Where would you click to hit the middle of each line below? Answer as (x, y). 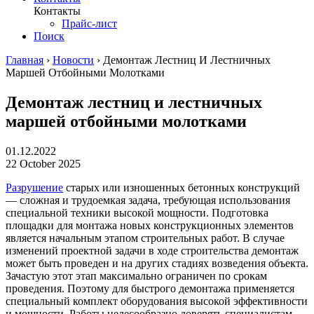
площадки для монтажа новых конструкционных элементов (150, 225)
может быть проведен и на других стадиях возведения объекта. (157, 263)
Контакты (57, 11)
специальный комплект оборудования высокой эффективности (157, 301)
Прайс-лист (89, 23)
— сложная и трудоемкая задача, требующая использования (148, 200)
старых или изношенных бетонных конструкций (182, 187)
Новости (73, 60)
